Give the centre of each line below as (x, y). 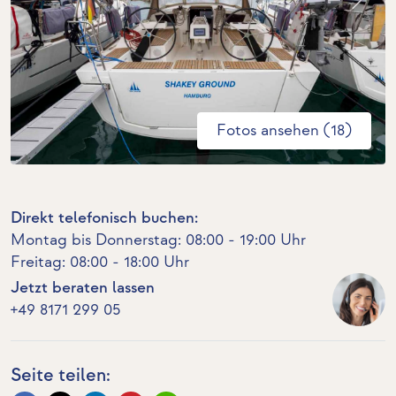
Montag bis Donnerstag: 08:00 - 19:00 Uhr (158, 240)
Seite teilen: (61, 375)
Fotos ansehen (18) (285, 130)
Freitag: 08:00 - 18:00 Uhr (100, 262)
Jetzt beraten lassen (83, 288)
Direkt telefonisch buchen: (104, 218)
